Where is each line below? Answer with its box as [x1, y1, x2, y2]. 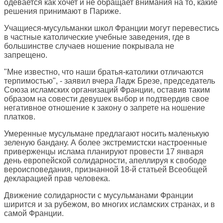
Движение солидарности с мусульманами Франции [4, 191, 193, 200]
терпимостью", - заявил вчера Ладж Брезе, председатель [4, 77, 215, 86]
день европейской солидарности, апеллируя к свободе [4, 156, 207, 165]
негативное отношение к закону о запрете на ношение [4, 104, 205, 112]
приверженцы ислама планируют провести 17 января [4, 147, 204, 156]
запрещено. [4, 51, 47, 60]
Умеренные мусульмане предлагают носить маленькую [4, 129, 209, 138]
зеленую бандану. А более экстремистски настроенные [4, 138, 207, 147]
